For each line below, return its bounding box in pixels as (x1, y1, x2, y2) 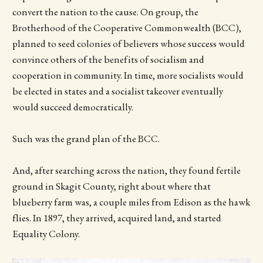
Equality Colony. (12, 227, 82, 241)
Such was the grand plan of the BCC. (12, 132, 161, 146)
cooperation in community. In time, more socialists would (12, 69, 244, 82)
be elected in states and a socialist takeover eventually (12, 85, 223, 98)
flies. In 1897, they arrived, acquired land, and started (12, 211, 221, 225)
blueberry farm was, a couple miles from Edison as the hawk (12, 195, 250, 209)
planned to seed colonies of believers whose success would (12, 37, 245, 50)
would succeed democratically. (12, 100, 133, 114)
